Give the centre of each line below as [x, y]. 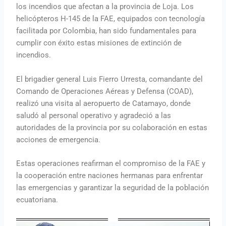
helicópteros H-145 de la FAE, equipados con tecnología [111, 19]
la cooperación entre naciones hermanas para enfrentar [110, 175]
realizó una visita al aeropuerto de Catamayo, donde [104, 103]
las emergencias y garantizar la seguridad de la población [113, 187]
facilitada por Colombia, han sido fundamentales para [106, 31]
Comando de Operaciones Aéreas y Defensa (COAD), [105, 91]
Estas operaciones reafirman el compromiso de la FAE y [111, 163]
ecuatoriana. [37, 200]
